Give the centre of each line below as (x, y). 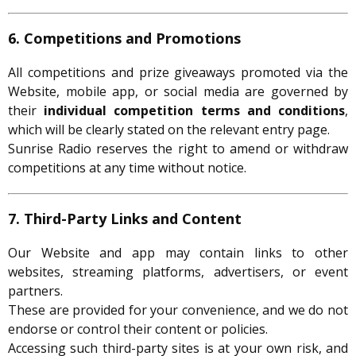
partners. (35, 291)
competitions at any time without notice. (127, 168)
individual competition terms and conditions (195, 111)
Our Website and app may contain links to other (178, 253)
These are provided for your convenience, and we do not (178, 310)
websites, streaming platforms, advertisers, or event (178, 272)
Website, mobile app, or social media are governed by (178, 92)
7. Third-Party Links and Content (125, 219)
